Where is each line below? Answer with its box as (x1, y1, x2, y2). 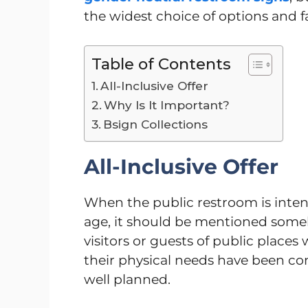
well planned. (84, 272, 170, 288)
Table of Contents (91, 54, 231, 74)
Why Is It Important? (104, 98, 230, 113)
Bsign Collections (103, 117, 208, 132)
